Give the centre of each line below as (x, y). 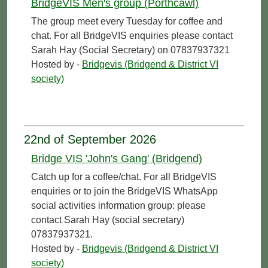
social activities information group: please (118, 205)
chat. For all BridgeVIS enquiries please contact (132, 35)
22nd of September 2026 (90, 139)
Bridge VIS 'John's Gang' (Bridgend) (117, 158)
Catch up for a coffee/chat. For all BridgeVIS (124, 176)
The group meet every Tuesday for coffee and (127, 21)
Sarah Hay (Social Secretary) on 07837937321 (130, 50)
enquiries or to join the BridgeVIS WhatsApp (124, 191)
